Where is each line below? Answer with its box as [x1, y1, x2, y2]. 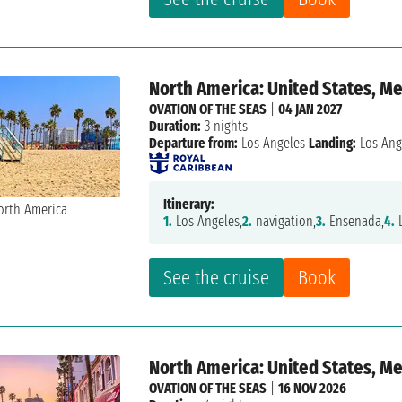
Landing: [309, 135, 357, 153]
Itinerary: [163, 196, 215, 214]
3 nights [201, 118, 249, 135]
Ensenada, [326, 213, 385, 231]
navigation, [252, 213, 317, 231]
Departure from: [149, 135, 239, 153]
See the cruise [163, 266, 270, 291]
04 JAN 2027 [278, 100, 343, 118]
